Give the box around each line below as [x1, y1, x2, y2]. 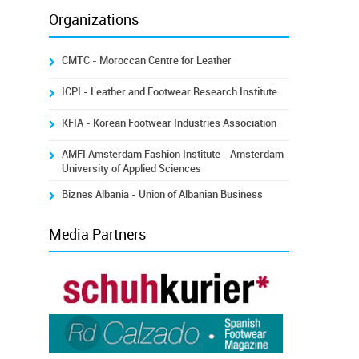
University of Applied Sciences [61, 163, 201, 175]
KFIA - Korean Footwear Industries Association [61, 117, 276, 129]
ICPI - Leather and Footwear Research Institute [61, 86, 277, 98]
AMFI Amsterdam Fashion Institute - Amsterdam [61, 148, 284, 160]
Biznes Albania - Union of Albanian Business [61, 188, 263, 200]
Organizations [48, 11, 139, 29]
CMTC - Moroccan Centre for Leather [61, 54, 232, 67]
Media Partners [48, 226, 146, 244]
